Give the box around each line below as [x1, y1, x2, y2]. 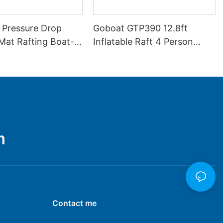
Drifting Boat [93, 50, 148, 60]
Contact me [52, 198, 97, 209]
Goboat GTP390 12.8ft [93, 23, 188, 33]
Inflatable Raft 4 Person [93, 36, 194, 47]
